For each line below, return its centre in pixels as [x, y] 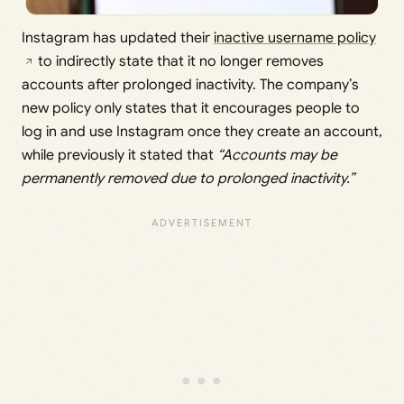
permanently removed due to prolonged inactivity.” [188, 178]
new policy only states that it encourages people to [191, 108]
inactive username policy [295, 37]
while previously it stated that [119, 155]
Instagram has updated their [118, 37]
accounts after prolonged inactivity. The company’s [190, 84]
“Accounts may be [277, 155]
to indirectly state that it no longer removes [179, 61]
